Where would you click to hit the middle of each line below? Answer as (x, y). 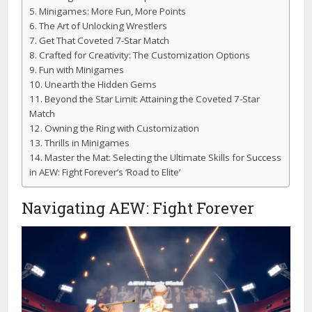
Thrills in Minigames (87, 142)
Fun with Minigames (81, 69)
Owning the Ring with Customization (122, 128)
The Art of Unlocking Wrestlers (103, 25)
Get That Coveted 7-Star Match (104, 40)
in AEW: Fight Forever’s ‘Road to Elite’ (105, 172)
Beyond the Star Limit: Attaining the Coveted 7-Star (152, 99)
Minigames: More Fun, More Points (112, 11)
